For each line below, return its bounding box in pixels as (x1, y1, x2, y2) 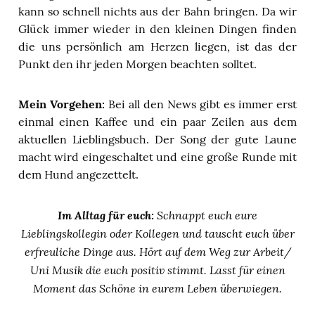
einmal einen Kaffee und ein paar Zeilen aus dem (18, 114, 297, 129)
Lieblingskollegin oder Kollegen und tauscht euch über (20, 225, 295, 240)
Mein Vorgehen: (18, 96, 105, 111)
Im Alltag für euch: (58, 207, 154, 222)
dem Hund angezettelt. (18, 167, 139, 181)
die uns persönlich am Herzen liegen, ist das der (18, 39, 297, 53)
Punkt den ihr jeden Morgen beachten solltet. (18, 56, 257, 71)
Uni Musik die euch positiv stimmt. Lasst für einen (30, 262, 285, 277)
